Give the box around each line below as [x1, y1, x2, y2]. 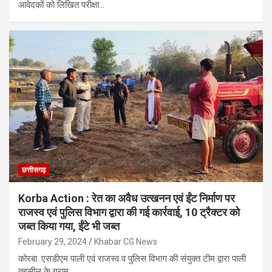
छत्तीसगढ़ [22, 166, 46, 175]
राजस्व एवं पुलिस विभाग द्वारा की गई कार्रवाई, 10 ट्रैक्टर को [18, 206, 240, 219]
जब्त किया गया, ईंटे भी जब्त [18, 220, 120, 233]
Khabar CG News [94, 237, 157, 247]
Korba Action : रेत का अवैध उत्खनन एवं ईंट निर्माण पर [18, 192, 235, 205]
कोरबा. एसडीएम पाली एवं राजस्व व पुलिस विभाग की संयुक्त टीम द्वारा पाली [18, 253, 246, 265]
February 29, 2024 [18, 237, 87, 247]
